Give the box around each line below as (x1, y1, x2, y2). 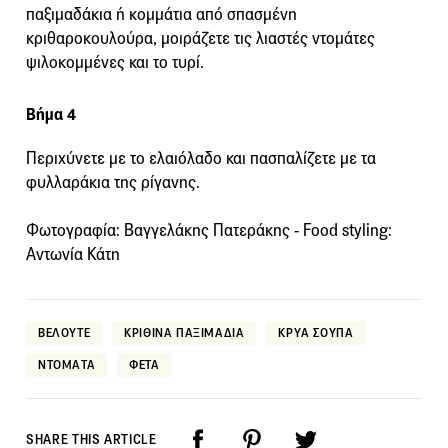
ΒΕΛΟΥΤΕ (38, 324, 91, 340)
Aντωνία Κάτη (26, 243, 120, 265)
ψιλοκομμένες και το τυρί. (26, 51, 204, 73)
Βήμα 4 (26, 103, 76, 125)
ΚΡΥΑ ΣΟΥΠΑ (278, 324, 354, 340)
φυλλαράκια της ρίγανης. (26, 171, 200, 193)
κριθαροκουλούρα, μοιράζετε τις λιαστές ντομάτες (26, 27, 375, 49)
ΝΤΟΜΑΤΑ (38, 356, 96, 372)
